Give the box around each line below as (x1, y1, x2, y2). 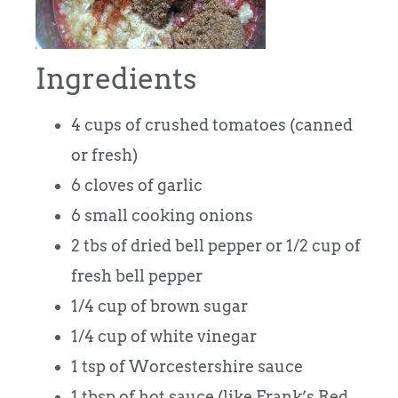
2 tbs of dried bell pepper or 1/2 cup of (71, 235, 361, 255)
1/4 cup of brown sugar (71, 296, 248, 315)
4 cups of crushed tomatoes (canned (71, 115, 353, 134)
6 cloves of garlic (71, 175, 203, 195)
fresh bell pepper (71, 266, 203, 285)
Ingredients (36, 60, 197, 96)
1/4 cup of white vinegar (71, 326, 257, 346)
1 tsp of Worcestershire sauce (71, 356, 303, 376)
